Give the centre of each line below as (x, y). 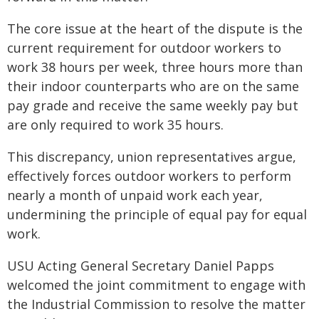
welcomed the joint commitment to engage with (156, 285)
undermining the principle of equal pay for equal (157, 214)
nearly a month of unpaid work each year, (135, 195)
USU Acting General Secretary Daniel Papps (141, 266)
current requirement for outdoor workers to (144, 48)
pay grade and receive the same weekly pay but (153, 105)
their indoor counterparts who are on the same (153, 86)
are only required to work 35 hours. (115, 125)
